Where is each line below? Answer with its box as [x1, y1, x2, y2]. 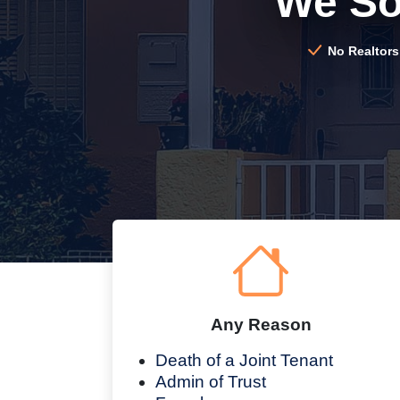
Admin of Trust [155, 371, 266, 391]
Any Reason [210, 314, 312, 334]
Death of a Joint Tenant [155, 350, 333, 370]
